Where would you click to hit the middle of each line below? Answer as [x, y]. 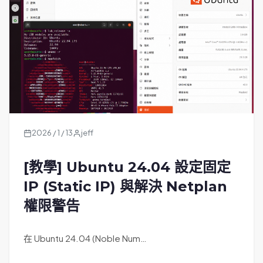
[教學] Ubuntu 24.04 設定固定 [127, 167]
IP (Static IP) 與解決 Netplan [125, 187]
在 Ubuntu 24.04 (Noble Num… [85, 238]
